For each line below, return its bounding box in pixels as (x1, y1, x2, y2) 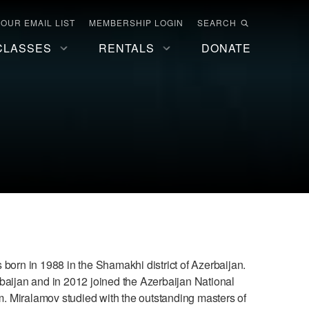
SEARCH (197, 17, 237, 28)
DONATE (201, 40, 251, 56)
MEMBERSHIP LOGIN (89, 17, 183, 28)
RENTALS (99, 40, 155, 56)
